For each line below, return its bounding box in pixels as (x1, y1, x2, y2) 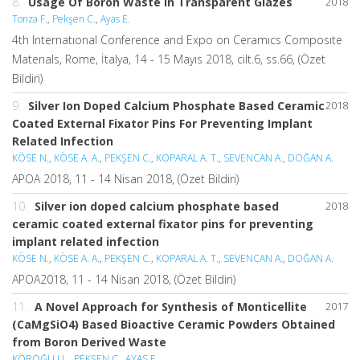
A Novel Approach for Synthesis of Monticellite (35, 299, 307, 314)
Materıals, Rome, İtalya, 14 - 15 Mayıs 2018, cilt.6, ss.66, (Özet (12, 51, 325, 67)
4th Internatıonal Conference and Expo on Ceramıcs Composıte (12, 32, 342, 47)
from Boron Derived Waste (12, 334, 166, 350)
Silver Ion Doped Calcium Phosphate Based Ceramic (28, 98, 325, 113)
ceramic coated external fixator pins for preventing (12, 216, 313, 231)
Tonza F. (12, 12, 47, 26)
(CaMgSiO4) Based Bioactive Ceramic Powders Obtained (12, 317, 335, 332)
